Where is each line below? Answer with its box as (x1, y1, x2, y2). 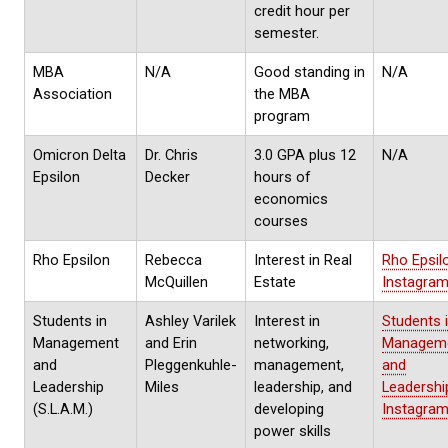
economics (254, 189, 328, 208)
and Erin (145, 333, 197, 352)
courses (254, 211, 308, 230)
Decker (145, 167, 190, 186)
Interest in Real (254, 250, 352, 269)
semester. (254, 23, 319, 42)
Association (33, 84, 112, 103)
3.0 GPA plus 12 (254, 145, 356, 164)
